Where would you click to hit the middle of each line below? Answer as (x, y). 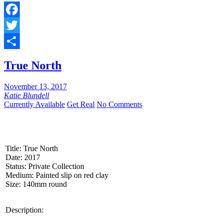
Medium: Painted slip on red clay (57, 175)
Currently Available (34, 105)
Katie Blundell (27, 96)
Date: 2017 (23, 158)
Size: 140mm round (36, 184)
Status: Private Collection (45, 166)
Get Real (81, 105)
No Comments (119, 105)
